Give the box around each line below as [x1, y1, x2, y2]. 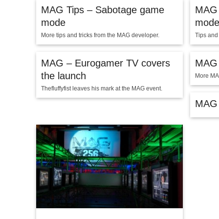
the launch [41, 70, 86, 81]
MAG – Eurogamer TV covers [41, 58, 170, 68]
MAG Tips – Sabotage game [41, 4, 164, 15]
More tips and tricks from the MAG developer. [41, 32, 159, 39]
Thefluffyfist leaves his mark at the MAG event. [41, 85, 162, 92]
